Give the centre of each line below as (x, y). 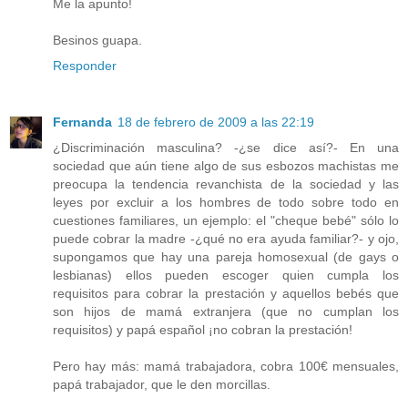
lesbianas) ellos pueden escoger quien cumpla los (226, 275)
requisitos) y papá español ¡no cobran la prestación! (203, 330)
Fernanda (82, 122)
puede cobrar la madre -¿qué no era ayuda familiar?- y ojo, (226, 239)
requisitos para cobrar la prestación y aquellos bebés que (226, 294)
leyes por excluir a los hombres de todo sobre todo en (226, 203)
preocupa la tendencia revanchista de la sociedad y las (226, 184)
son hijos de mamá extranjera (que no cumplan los (226, 312)
